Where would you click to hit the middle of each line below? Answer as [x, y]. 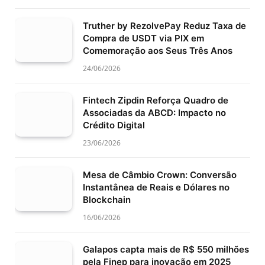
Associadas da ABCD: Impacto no [154, 112]
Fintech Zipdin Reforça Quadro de [156, 100]
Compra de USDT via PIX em [143, 38]
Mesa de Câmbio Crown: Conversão [160, 174]
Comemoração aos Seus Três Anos [158, 50]
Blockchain [107, 199]
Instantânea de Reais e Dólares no [156, 187]
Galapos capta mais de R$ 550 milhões [166, 249]
